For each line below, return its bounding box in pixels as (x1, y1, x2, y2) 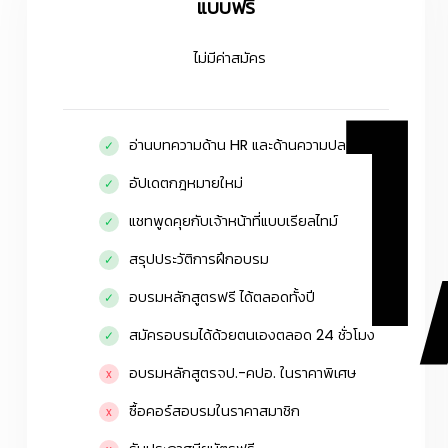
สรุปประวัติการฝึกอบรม (129, 248, 269, 269)
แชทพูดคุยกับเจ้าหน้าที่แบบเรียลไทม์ (129, 210, 338, 231)
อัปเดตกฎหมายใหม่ (129, 172, 243, 193)
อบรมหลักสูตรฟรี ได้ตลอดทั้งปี (129, 286, 315, 307)
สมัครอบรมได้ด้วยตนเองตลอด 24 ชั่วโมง (129, 324, 375, 345)
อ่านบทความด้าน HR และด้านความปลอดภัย (129, 134, 382, 155)
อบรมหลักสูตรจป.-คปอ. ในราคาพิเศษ (129, 362, 356, 383)
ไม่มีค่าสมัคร (194, 47, 266, 68)
